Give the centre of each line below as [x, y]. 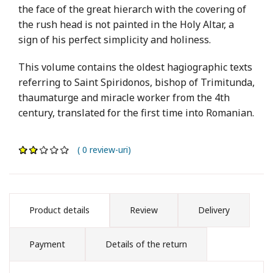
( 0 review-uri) [101, 149]
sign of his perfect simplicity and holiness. [115, 39]
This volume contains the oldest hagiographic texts [135, 67]
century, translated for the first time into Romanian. [136, 112]
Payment [47, 244]
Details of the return [146, 244]
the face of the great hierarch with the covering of [132, 9]
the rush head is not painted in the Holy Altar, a [126, 24]
